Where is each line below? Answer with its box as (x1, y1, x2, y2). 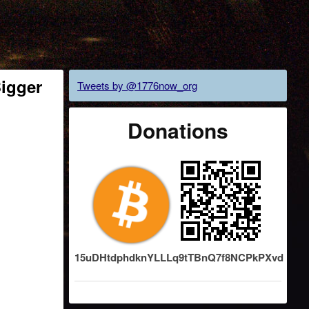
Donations (128, 115, 229, 145)
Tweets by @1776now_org (77, 78, 198, 92)
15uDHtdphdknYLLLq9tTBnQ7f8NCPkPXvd (74, 250, 284, 265)
